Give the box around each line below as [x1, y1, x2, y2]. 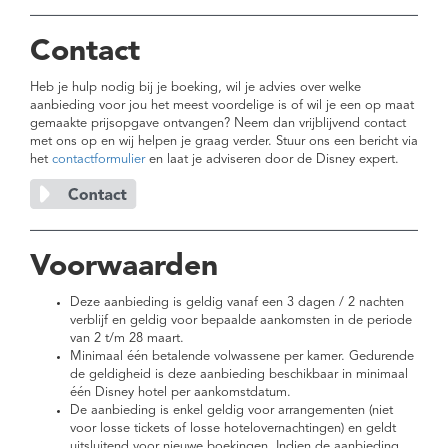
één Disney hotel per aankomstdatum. [70, 386, 291, 400]
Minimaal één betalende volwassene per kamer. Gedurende [70, 350, 414, 364]
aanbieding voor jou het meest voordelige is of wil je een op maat [30, 99, 414, 113]
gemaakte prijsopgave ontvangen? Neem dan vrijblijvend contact [30, 117, 406, 131]
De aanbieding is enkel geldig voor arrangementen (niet [70, 404, 393, 418]
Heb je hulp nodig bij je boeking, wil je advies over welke [30, 81, 361, 95]
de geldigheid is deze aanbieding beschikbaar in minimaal [70, 368, 408, 382]
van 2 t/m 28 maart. [70, 332, 184, 346]
